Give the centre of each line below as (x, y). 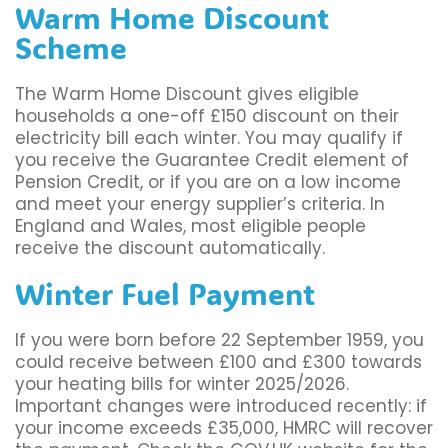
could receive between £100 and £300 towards (218, 362)
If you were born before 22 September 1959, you (219, 340)
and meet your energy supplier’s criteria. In (200, 204)
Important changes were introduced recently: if (221, 406)
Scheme (71, 48)
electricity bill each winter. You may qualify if (209, 138)
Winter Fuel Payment (165, 294)
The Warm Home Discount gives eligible (187, 94)
